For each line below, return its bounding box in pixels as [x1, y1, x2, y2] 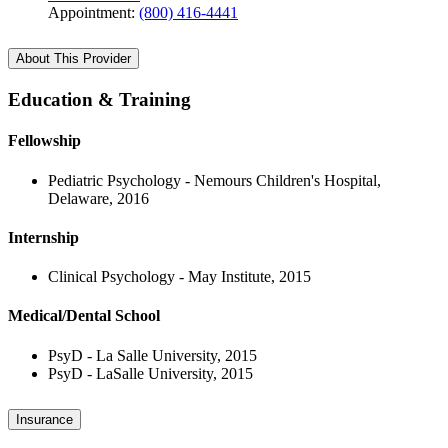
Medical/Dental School [8, 307, 160, 325]
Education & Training [8, 89, 191, 111]
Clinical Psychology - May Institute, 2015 [48, 268, 311, 286]
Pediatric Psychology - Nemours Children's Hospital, [48, 171, 381, 189]
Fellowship [8, 132, 81, 150]
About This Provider [16, 51, 131, 67]
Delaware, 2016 [48, 189, 149, 207]
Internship [8, 228, 79, 246]
